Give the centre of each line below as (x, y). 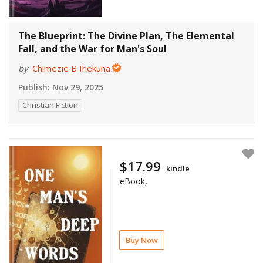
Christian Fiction (50, 105)
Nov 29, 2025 (77, 87)
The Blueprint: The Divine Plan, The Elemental (126, 36)
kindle (178, 168)
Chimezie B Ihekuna (71, 68)
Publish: (34, 87)
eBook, (134, 181)
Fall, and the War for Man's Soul (92, 49)
